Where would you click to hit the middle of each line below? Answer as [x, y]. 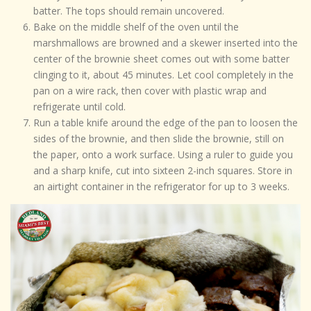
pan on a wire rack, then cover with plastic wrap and [150, 90]
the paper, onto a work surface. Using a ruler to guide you [163, 154]
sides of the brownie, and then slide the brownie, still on [158, 138]
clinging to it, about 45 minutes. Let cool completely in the [163, 74]
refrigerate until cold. [79, 106]
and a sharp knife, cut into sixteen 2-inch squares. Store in [162, 170]
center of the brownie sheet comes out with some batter [161, 58]
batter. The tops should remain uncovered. [128, 10]
